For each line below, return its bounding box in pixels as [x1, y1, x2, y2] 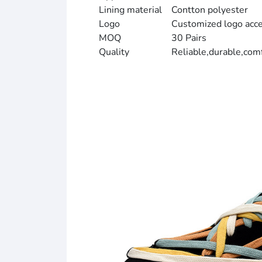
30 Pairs [171, 32, 206, 45]
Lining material [99, 4, 162, 17]
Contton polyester [171, 4, 248, 17]
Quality [99, 46, 129, 59]
